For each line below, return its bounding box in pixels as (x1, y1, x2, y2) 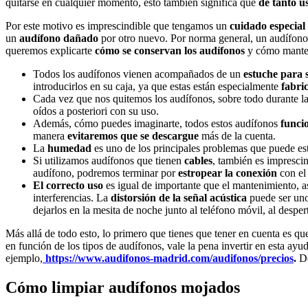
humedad (47, 142, 94, 154)
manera (33, 129, 65, 142)
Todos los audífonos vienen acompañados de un (33, 67, 243, 80)
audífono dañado (16, 32, 101, 44)
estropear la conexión (178, 166, 277, 179)
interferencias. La (33, 191, 108, 203)
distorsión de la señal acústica (108, 191, 250, 203)
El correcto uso (33, 179, 106, 191)
